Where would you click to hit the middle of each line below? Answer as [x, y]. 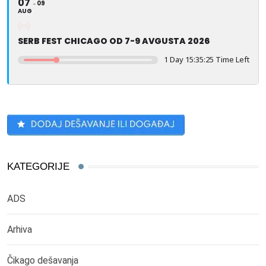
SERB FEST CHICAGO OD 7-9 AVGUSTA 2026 [114, 41]
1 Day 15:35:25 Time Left [207, 60]
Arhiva [20, 230]
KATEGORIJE [38, 167]
